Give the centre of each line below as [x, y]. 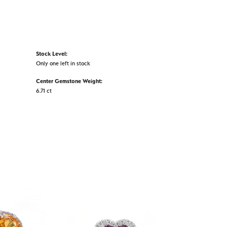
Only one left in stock [63, 63]
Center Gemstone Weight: [69, 81]
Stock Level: [52, 53]
